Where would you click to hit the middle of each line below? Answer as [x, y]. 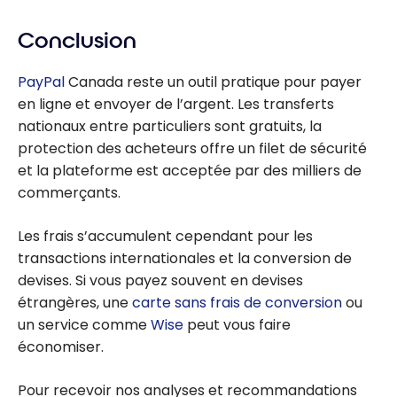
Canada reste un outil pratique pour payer [213, 82]
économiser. [61, 346]
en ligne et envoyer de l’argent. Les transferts [176, 104]
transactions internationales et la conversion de [185, 258]
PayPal [41, 82]
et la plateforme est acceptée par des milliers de [190, 170]
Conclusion [77, 41]
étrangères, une [75, 302]
